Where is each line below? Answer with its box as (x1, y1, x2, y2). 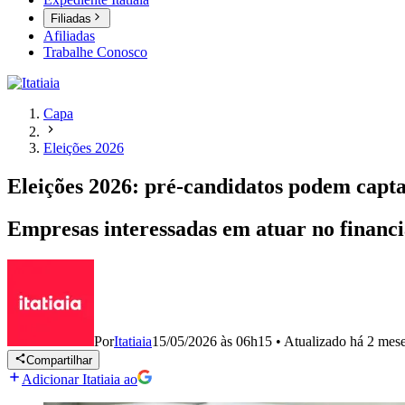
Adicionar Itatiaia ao (22, 372, 137, 388)
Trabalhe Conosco (43, 44, 147, 61)
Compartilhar (26, 353, 93, 368)
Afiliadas (43, 28, 95, 44)
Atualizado (284, 334, 350, 349)
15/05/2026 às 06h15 (152, 334, 272, 349)
